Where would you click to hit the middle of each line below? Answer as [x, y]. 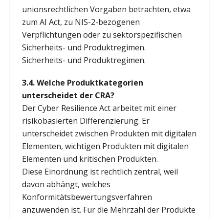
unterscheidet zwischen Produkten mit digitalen [109, 133]
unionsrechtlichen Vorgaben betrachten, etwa [106, 9]
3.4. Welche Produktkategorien [82, 82]
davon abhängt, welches [66, 184]
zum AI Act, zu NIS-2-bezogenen [81, 22]
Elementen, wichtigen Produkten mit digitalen [105, 146]
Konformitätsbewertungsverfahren [87, 197]
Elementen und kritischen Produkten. [90, 159]
